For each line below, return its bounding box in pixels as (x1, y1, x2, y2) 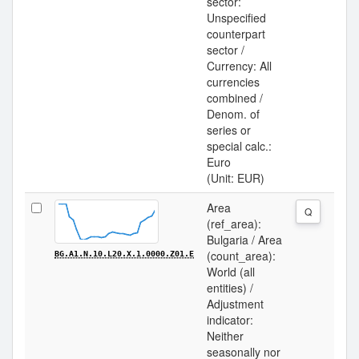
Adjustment (207, 296, 264, 312)
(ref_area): (207, 216, 261, 232)
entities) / (207, 280, 253, 296)
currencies (207, 74, 260, 90)
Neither (207, 328, 244, 344)
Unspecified (207, 10, 266, 26)
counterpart (207, 26, 265, 42)
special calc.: (207, 138, 272, 154)
